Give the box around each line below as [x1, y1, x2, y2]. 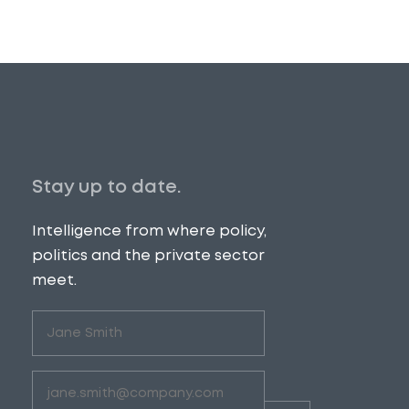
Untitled [31, 311, 92, 331]
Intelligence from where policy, [32, 220, 267, 240]
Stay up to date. [32, 173, 182, 198]
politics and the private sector [32, 245, 265, 265]
